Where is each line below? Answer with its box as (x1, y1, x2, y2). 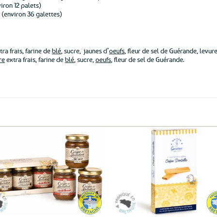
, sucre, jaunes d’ (61, 46, 109, 55)
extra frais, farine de (5, 55, 65, 63)
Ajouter (80, 160, 95, 167)
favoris (80, 173, 95, 179)
